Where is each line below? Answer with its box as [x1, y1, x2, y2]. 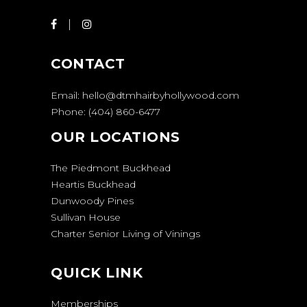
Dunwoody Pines [51, 195, 134, 208]
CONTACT [51, 56, 125, 73]
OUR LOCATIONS [51, 129, 180, 146]
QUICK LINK [51, 265, 143, 282]
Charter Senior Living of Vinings [51, 228, 200, 241]
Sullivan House [51, 211, 121, 224]
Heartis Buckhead [51, 178, 136, 191]
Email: [51, 89, 82, 102]
